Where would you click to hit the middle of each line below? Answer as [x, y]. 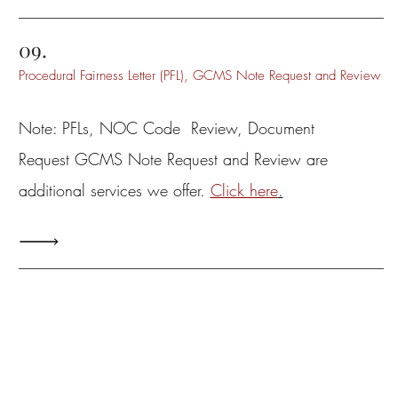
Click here [244, 190]
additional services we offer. [114, 190]
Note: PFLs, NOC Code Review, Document [166, 128]
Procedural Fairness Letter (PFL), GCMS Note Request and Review [199, 76]
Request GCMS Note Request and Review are [173, 159]
